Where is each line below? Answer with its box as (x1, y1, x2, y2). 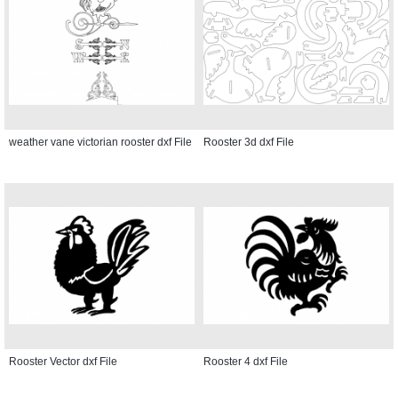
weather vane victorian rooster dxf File (9, 135, 192, 148)
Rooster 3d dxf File (203, 135, 294, 148)
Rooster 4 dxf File (203, 354, 288, 368)
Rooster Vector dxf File (9, 354, 117, 368)
